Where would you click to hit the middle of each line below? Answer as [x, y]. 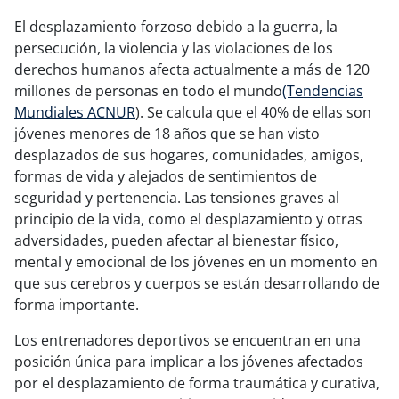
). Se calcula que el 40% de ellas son [253, 112]
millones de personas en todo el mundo [148, 90]
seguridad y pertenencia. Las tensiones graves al [177, 197]
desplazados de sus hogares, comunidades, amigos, [189, 155]
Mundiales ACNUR [75, 112]
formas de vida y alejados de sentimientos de [166, 176]
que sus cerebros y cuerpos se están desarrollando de [197, 283]
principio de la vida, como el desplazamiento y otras [188, 219]
